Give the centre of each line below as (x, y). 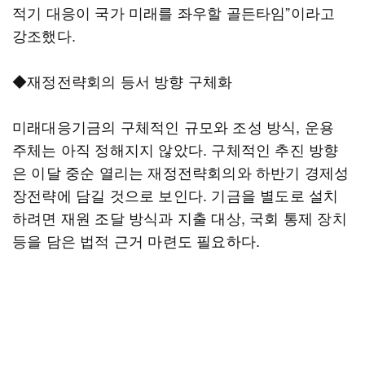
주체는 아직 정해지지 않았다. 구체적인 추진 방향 (176, 149)
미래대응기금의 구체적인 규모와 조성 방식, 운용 (174, 126)
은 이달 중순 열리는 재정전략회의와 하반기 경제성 (181, 172)
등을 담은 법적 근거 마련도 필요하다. (136, 240)
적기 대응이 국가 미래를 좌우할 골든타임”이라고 (174, 12)
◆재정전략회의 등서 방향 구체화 (123, 81)
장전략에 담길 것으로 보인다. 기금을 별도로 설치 (176, 195)
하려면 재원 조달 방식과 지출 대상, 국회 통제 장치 (180, 218)
